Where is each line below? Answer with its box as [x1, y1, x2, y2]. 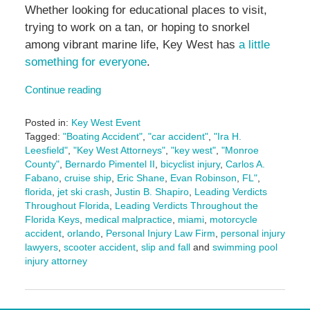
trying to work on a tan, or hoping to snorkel [24, 21, 250, 35]
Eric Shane [116, 172, 165, 184]
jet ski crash [57, 186, 109, 198]
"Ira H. [213, 131, 241, 143]
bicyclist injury [160, 158, 220, 170]
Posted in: [24, 117, 69, 129]
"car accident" [147, 131, 208, 143]
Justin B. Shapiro [114, 186, 189, 198]
